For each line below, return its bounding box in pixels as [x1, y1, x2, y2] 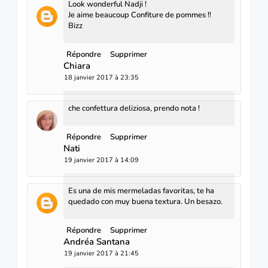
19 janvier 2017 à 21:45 [64, 249, 139, 258]
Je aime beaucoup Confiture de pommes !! [68, 10, 211, 21]
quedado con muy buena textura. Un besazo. [68, 196, 223, 208]
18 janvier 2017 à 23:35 [64, 73, 139, 83]
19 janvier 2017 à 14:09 [64, 156, 139, 165]
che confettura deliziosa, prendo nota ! [68, 103, 200, 114]
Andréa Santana [63, 236, 130, 248]
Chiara [63, 60, 90, 72]
